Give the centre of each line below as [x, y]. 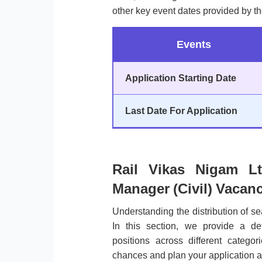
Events [194, 44]
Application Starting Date [180, 78]
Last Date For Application [181, 111]
